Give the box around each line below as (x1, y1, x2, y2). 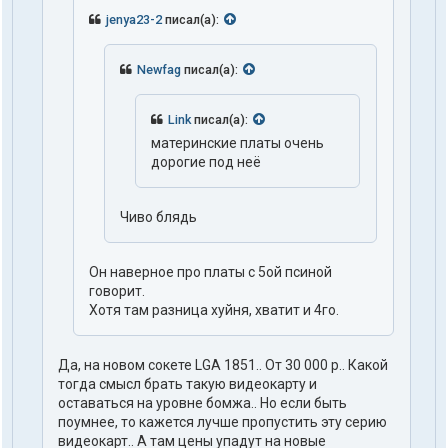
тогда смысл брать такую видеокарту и (58, 376, 317, 393)
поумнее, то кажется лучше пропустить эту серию (58, 414, 387, 431)
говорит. (89, 283, 145, 300)
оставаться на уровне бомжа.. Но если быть (58, 395, 347, 412)
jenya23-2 (106, 12, 162, 28)
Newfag (137, 62, 181, 78)
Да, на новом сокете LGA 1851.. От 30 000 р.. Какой (58, 357, 388, 374)
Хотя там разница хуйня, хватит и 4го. (89, 302, 339, 319)
